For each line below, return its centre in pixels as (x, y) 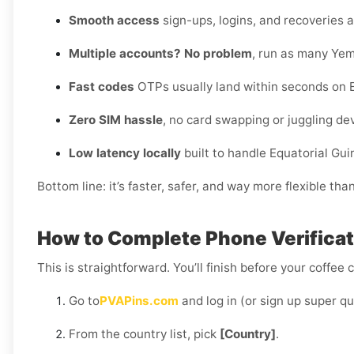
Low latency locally (125, 153)
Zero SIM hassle (116, 120)
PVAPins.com (139, 301)
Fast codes (102, 87)
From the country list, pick (144, 334)
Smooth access (114, 21)
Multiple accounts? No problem (160, 54)
